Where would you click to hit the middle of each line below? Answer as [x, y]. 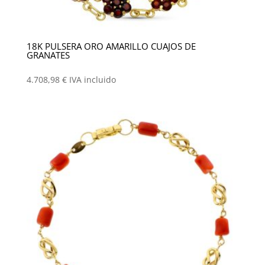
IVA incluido [92, 79]
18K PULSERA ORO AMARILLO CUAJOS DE [111, 46]
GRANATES [48, 55]
